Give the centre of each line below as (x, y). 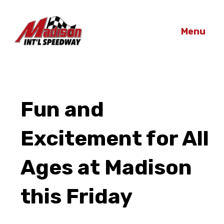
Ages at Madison (106, 167)
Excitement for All (114, 138)
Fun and (62, 109)
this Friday (76, 196)
